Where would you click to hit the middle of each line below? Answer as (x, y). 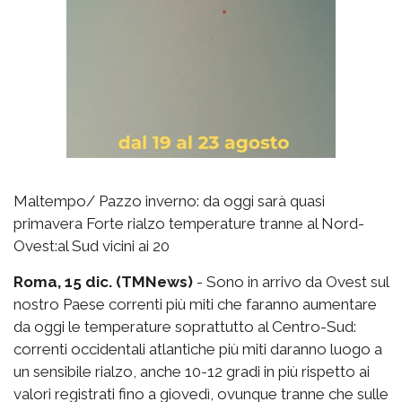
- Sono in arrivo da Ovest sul (291, 281)
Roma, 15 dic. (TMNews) (103, 281)
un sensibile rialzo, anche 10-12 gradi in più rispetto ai (192, 371)
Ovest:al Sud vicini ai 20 (92, 245)
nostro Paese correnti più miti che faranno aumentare (195, 304)
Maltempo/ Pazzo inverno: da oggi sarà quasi (169, 201)
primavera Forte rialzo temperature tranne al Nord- (189, 223)
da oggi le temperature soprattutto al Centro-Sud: (185, 326)
